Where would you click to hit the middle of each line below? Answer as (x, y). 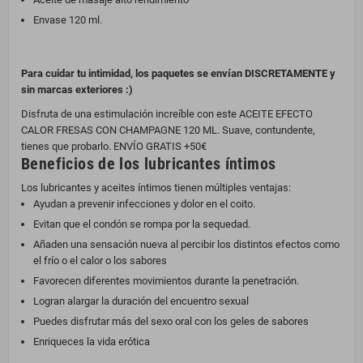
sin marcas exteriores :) (77, 90)
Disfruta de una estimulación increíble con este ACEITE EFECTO (167, 114)
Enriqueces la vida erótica (92, 342)
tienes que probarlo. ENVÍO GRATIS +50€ (114, 147)
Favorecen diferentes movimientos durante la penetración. (166, 281)
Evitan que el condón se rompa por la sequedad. (142, 224)
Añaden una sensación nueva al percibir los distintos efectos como (186, 245)
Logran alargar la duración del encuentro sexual (141, 301)
